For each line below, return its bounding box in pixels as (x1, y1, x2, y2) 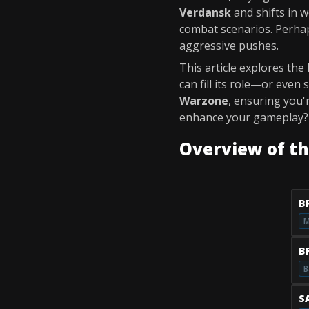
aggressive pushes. (179, 38, 279, 53)
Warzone (179, 93, 228, 108)
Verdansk (179, 5, 231, 20)
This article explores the (179, 60, 307, 75)
